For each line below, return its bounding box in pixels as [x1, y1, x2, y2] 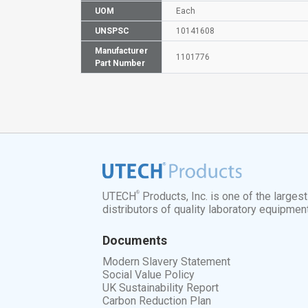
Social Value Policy [102, 268, 195, 282]
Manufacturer [95, 45, 148, 56]
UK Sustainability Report [102, 281, 219, 295]
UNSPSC [95, 25, 129, 36]
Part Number [95, 58, 145, 68]
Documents [102, 233, 168, 248]
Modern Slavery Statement [102, 255, 231, 269]
